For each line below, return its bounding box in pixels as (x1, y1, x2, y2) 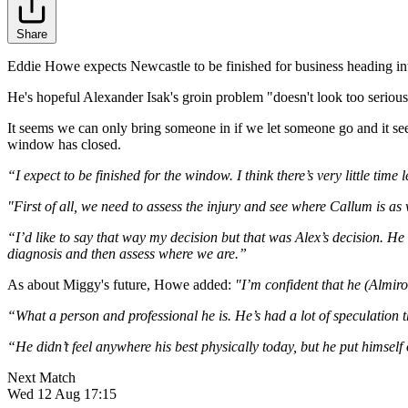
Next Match (7, 370, 76, 386)
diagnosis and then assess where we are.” (7, 246, 247, 262)
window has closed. (7, 137, 121, 153)
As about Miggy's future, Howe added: (7, 277, 231, 293)
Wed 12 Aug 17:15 (7, 386, 117, 403)
